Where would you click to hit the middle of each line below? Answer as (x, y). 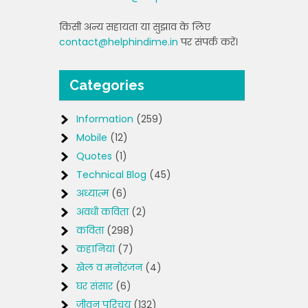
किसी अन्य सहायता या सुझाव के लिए (135, 27)
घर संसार (95, 286)
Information (105, 119)
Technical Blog (111, 175)
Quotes (94, 156)
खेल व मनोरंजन (109, 267)
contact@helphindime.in (119, 42)
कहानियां (96, 249)
